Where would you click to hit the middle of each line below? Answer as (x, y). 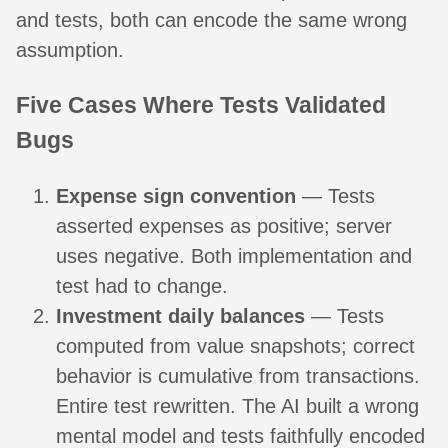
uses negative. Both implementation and (234, 256)
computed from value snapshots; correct (235, 346)
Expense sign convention (176, 196)
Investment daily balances (180, 316)
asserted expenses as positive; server (224, 226)
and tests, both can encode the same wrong (211, 19)
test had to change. (142, 286)
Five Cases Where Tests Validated (201, 104)
